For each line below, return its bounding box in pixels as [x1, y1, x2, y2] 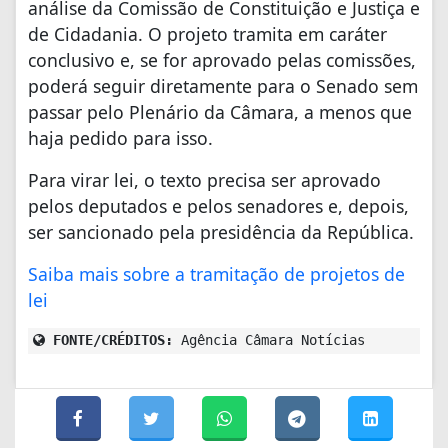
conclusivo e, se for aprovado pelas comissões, [28, 47, 416, 72]
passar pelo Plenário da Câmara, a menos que [28, 99, 412, 124]
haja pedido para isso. [28, 125, 213, 150]
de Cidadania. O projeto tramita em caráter [28, 21, 387, 46]
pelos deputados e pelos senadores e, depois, [28, 193, 409, 218]
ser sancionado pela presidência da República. [28, 219, 414, 244]
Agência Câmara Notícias [173, 331, 365, 348]
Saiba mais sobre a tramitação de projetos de [28, 261, 405, 286]
